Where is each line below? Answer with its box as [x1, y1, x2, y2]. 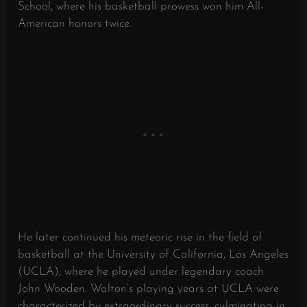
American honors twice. [18, 17, 132, 29]
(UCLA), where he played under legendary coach [18, 266, 265, 278]
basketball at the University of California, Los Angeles [18, 249, 289, 261]
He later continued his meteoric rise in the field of [18, 232, 263, 244]
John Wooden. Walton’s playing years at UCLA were [18, 283, 280, 295]
